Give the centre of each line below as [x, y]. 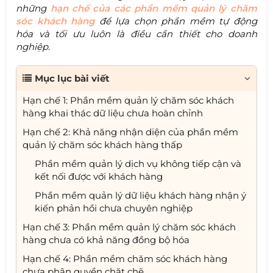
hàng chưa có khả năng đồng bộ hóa [106, 239]
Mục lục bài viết [73, 78]
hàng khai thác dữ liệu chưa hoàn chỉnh [113, 113]
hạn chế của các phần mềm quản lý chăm [154, 8]
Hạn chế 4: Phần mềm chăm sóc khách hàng [125, 258]
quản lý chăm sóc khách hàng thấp [103, 144]
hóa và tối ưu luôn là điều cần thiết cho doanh [136, 34]
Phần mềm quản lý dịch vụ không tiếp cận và [138, 163]
